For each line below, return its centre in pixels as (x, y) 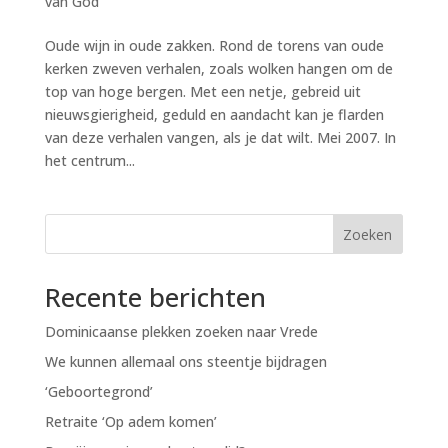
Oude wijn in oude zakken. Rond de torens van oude (214, 45)
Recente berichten (155, 297)
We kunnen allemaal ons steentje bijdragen (185, 361)
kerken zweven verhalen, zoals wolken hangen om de (218, 68)
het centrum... (89, 160)
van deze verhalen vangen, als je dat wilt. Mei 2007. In (220, 137)
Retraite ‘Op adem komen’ (130, 421)
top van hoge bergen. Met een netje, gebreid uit (202, 91)
